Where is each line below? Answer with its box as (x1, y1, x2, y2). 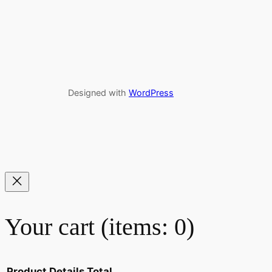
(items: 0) (101, 212, 194, 240)
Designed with (68, 87, 129, 98)
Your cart (5, 212, 101, 240)
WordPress (129, 87, 174, 98)
